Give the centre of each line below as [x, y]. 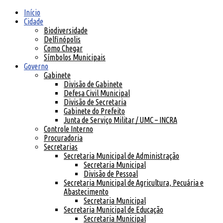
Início [32, 12]
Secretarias [61, 147]
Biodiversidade [66, 30]
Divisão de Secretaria [95, 102]
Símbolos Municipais [75, 57]
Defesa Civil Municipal [97, 93]
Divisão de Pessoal [111, 174]
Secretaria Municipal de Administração [121, 156]
